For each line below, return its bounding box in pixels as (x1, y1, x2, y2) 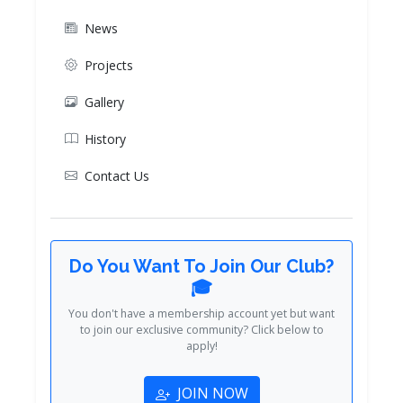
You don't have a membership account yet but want (68, 305, 335, 321)
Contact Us (85, 166, 149, 184)
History (85, 130, 126, 148)
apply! (185, 337, 218, 354)
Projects (85, 56, 133, 74)
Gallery (85, 93, 124, 111)
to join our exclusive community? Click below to (79, 321, 324, 337)
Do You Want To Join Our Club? (69, 255, 334, 277)
